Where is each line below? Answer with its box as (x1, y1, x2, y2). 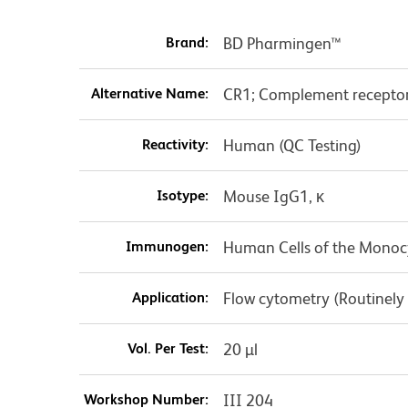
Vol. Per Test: (127, 339, 209, 357)
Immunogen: (125, 237, 209, 255)
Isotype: (156, 186, 209, 204)
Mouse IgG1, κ (222, 186, 324, 206)
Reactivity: (141, 135, 209, 153)
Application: (131, 288, 209, 306)
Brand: (165, 33, 209, 51)
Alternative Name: (90, 84, 209, 102)
